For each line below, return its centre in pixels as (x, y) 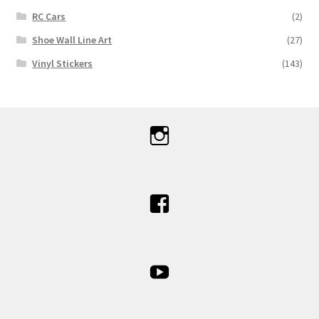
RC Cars (49, 17)
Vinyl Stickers (63, 64)
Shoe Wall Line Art (72, 40)
